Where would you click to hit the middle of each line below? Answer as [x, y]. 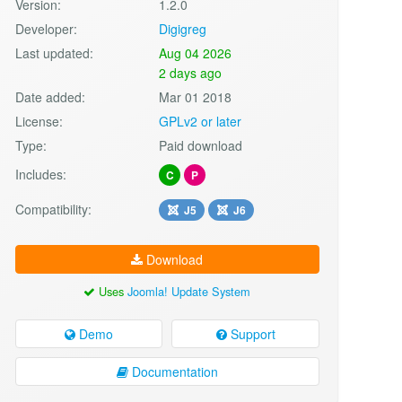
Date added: [50, 96]
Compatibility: [53, 209]
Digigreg [183, 28]
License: [39, 121]
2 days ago [191, 72]
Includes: [40, 174]
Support [251, 333]
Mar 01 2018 [196, 96]
